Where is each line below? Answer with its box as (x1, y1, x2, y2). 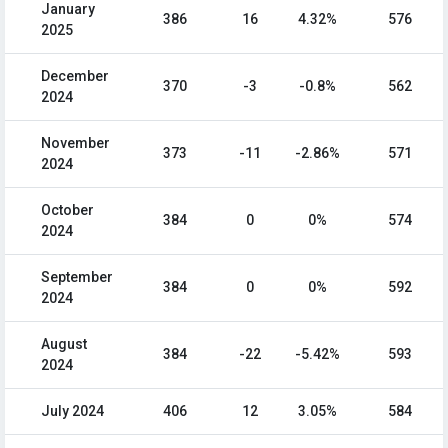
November (41, 135, 110, 152)
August (41, 336, 87, 353)
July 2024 (41, 403, 104, 420)
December (41, 68, 109, 85)
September (41, 269, 113, 286)
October (41, 202, 94, 219)
